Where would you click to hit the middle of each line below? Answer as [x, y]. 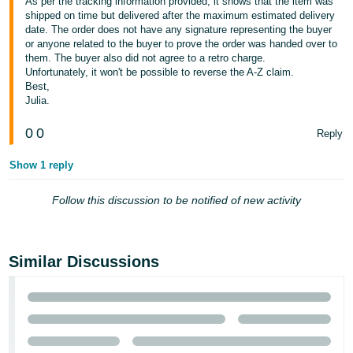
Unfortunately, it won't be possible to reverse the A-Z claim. [160, 72]
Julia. [38, 100]
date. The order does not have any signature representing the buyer [179, 30]
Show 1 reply [42, 165]
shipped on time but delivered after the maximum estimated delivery [180, 15]
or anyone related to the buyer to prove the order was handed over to [182, 44]
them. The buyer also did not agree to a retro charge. [146, 58]
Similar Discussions [84, 262]
